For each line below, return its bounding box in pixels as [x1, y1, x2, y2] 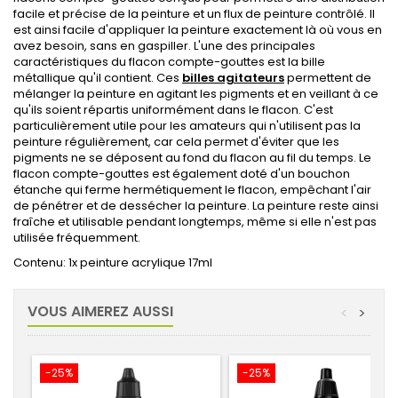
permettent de [284, 69, 371, 86]
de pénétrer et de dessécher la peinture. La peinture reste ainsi [13, 197, 378, 214]
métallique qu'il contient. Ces [13, 69, 182, 86]
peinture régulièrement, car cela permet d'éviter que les [13, 133, 339, 150]
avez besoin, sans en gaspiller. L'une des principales [13, 37, 315, 54]
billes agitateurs [182, 69, 284, 86]
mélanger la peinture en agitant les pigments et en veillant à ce [13, 85, 378, 102]
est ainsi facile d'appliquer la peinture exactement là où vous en [13, 21, 382, 38]
